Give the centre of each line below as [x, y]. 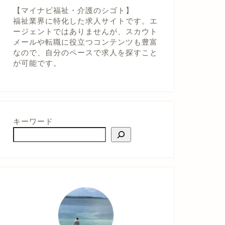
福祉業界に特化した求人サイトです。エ [85, 21]
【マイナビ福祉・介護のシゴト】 [73, 10]
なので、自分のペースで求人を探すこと [85, 52]
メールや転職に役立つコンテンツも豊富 [85, 42]
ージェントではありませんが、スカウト [85, 31]
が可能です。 [37, 63]
